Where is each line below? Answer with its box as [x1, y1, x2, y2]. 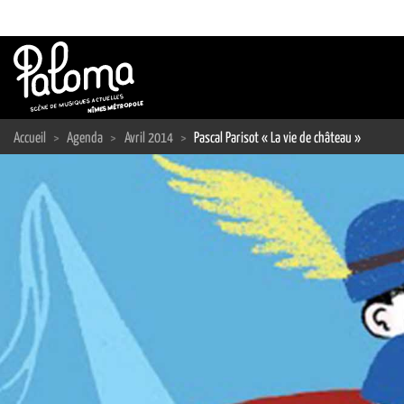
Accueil [14, 131, 49, 145]
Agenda [67, 131, 106, 145]
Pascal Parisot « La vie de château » [193, 131, 361, 145]
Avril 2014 [124, 131, 176, 145]
